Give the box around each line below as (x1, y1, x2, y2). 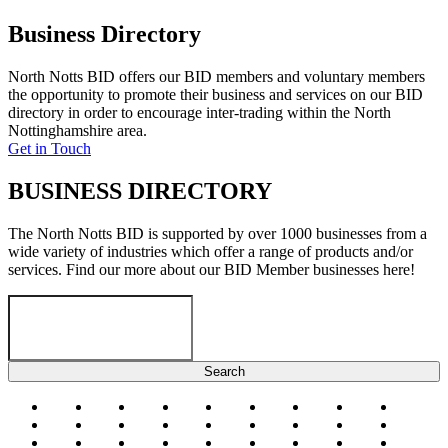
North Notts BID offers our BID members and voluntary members (8, 68, 425, 86)
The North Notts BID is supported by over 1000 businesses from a (8, 225, 427, 243)
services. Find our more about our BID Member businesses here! (8, 261, 415, 279)
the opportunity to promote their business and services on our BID (8, 86, 423, 104)
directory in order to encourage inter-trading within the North (8, 104, 391, 122)
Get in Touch (8, 140, 91, 158)
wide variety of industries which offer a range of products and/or (8, 243, 413, 261)
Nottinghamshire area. (8, 122, 147, 140)
